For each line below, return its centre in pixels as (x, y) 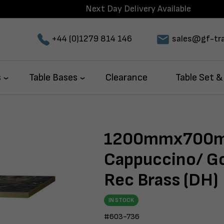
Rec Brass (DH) (161, 180)
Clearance (126, 77)
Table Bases (53, 77)
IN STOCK (121, 200)
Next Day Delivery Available (138, 9)
